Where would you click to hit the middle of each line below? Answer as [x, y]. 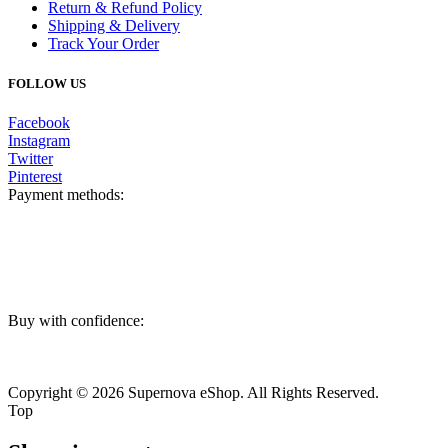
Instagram [39, 140]
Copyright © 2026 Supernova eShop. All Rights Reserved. [193, 392]
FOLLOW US [47, 83]
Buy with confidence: [76, 320]
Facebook [39, 122]
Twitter [30, 158]
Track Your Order [103, 44]
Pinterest [35, 176]
